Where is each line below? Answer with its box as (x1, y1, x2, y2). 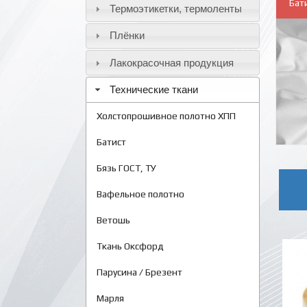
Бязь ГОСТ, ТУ (97, 162, 156, 173)
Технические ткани (109, 83, 198, 95)
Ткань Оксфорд (97, 240, 164, 251)
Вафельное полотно (97, 188, 184, 199)
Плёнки (109, 29, 145, 42)
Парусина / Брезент (97, 266, 182, 278)
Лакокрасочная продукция (109, 56, 234, 69)
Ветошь (97, 214, 130, 225)
